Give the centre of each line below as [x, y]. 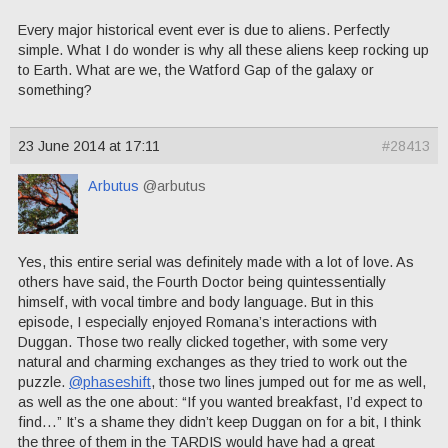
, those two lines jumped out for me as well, [288, 382]
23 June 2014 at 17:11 [89, 146]
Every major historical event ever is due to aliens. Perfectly [204, 30]
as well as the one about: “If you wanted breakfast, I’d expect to [220, 402]
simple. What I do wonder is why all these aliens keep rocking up [223, 50]
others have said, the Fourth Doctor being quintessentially [202, 282]
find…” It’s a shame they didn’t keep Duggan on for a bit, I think [219, 422]
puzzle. [43, 382]
